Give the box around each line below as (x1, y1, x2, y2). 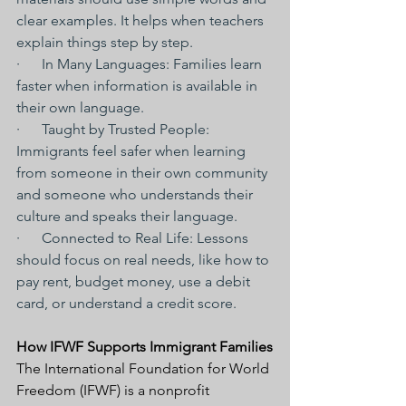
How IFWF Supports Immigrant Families (16, 338, 273, 355)
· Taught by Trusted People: (16, 121, 213, 138)
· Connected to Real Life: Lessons (16, 229, 252, 246)
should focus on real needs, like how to (16, 251, 273, 268)
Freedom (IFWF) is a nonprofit (16, 382, 213, 399)
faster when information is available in (16, 77, 261, 94)
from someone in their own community (16, 164, 271, 181)
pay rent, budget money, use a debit (16, 273, 254, 290)
